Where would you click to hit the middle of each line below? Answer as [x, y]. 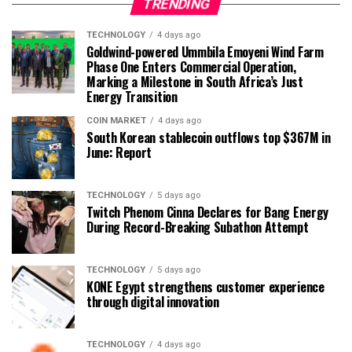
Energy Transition [132, 97]
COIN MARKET [116, 121]
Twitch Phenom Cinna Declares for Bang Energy [207, 212]
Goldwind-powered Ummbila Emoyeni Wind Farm [205, 52]
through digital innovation [153, 302]
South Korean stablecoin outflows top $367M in [209, 137]
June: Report [119, 152]
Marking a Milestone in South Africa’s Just [195, 82]
